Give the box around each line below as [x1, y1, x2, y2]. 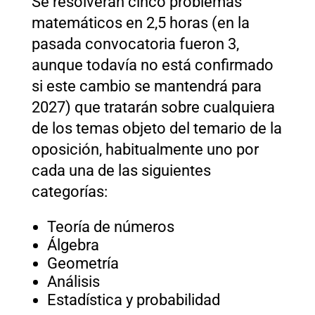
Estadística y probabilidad [46, 290, 220, 309]
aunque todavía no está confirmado [31, 56, 274, 74]
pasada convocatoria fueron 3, [31, 34, 239, 53]
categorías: [31, 182, 108, 200]
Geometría [46, 254, 119, 272]
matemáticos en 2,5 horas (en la [31, 13, 250, 32]
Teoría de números [46, 217, 174, 236]
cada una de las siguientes [31, 161, 211, 179]
